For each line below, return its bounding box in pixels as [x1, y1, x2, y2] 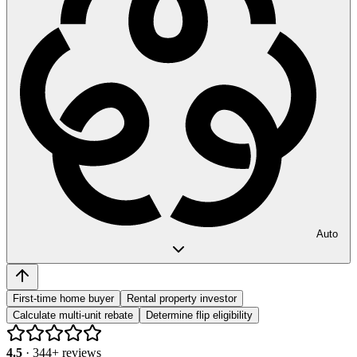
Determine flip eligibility [146, 308, 253, 321]
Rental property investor [127, 292, 237, 304]
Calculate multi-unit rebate [13, 308, 133, 321]
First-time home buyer [13, 292, 114, 304]
